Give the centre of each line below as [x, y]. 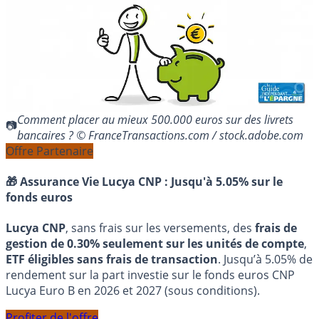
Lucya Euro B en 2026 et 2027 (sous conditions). [133, 291]
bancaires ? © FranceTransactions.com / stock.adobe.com [160, 135]
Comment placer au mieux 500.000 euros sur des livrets [155, 119]
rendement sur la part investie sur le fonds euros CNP [150, 275]
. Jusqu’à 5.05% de [265, 260]
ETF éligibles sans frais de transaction [112, 260]
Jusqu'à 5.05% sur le [227, 182]
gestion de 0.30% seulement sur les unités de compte [155, 244]
